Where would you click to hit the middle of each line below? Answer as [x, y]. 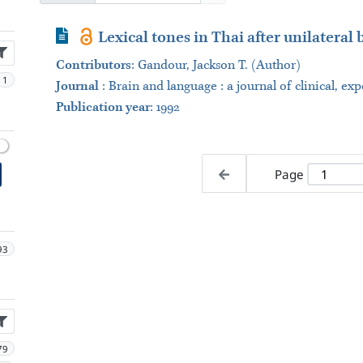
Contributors [93, 65]
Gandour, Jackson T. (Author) [219, 65]
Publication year [102, 107]
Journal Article [106, 35]
